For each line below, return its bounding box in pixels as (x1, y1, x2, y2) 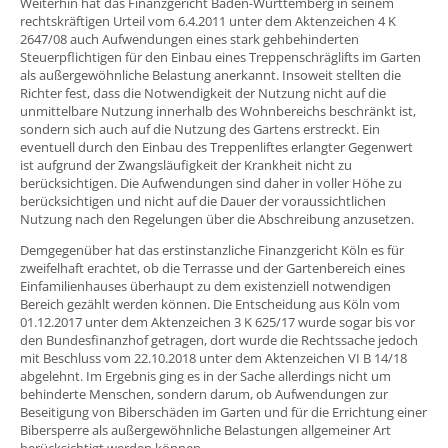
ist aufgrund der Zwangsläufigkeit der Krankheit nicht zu (20, 155, 352, 174)
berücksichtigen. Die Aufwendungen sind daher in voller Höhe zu (20, 173, 402, 192)
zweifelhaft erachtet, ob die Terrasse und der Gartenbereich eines (20, 258, 405, 277)
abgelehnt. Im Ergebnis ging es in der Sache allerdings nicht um (20, 366, 391, 385)
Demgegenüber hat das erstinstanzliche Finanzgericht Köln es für (20, 240, 404, 259)
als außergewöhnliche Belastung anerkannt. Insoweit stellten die (20, 65, 401, 84)
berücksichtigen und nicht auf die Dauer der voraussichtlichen (20, 191, 386, 210)
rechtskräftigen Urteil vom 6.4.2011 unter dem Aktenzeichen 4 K (20, 11, 396, 30)
